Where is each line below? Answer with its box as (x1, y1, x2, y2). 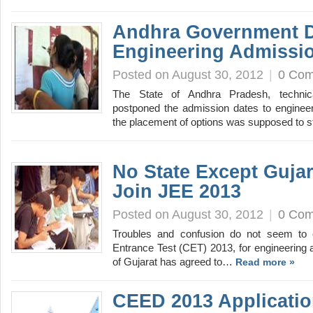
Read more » (235, 257, 295, 268)
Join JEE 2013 (112, 180, 241, 202)
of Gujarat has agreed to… (112, 256, 235, 268)
